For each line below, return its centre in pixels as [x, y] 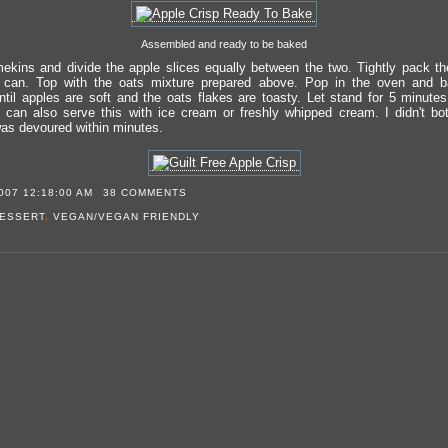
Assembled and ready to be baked [224, 44]
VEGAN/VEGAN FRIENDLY [126, 216]
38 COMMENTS [145, 193]
